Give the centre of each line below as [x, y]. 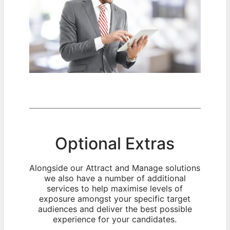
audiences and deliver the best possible [115, 209]
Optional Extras [115, 143]
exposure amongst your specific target [115, 198]
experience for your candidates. [115, 219]
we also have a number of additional [115, 178]
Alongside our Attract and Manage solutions [115, 168]
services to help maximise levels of [115, 188]
